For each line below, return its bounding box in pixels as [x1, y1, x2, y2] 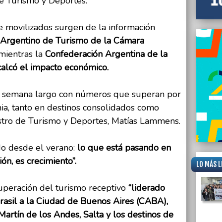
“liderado [128, 182, 165, 194]
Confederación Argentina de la [45, 48, 167, 60]
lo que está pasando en [75, 142, 171, 154]
